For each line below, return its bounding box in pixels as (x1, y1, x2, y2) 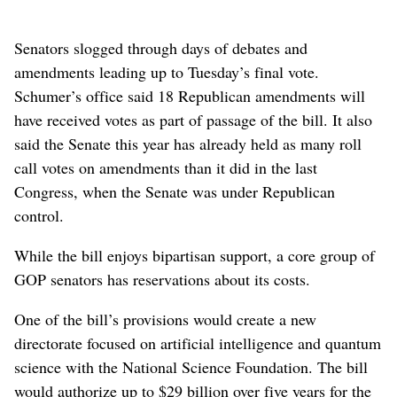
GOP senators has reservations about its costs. (14, 268, 310, 290)
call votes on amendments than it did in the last (14, 156, 317, 178)
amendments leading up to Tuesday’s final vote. (14, 60, 319, 82)
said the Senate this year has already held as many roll (14, 132, 362, 154)
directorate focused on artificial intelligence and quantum (14, 331, 381, 354)
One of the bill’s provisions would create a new (14, 307, 316, 330)
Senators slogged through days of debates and (14, 36, 307, 58)
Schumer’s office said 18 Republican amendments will (14, 84, 365, 106)
